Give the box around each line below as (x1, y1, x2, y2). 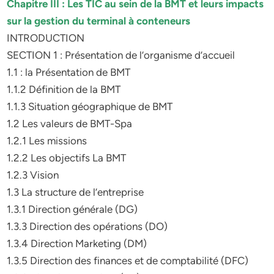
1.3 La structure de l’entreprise (7, 186, 144, 198)
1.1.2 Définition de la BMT (7, 83, 121, 95)
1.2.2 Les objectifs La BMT (7, 152, 127, 164)
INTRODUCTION (7, 32, 85, 44)
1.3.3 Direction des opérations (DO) (7, 220, 168, 232)
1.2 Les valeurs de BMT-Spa (7, 117, 133, 130)
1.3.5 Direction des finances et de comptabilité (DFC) (7, 254, 249, 267)
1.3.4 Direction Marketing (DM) (7, 237, 147, 250)
